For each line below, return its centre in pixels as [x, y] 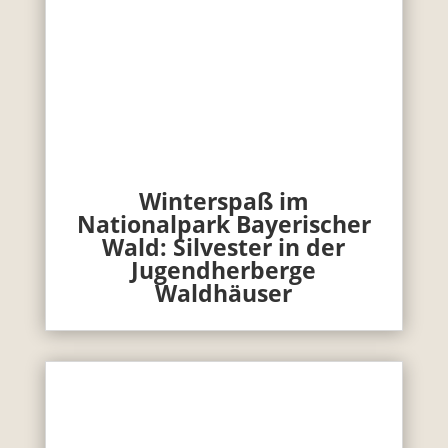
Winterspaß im [223, 200]
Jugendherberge [224, 269]
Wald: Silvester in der [224, 246]
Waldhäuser [224, 292]
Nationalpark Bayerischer [223, 223]
